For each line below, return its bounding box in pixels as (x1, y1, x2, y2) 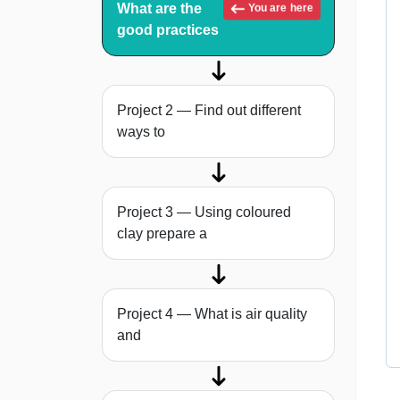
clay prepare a (117, 226, 207, 242)
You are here (246, 2, 313, 15)
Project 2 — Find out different (117, 103, 301, 119)
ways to (117, 124, 165, 140)
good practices (117, 22, 219, 38)
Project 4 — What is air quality (117, 306, 307, 322)
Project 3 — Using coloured (117, 204, 291, 221)
